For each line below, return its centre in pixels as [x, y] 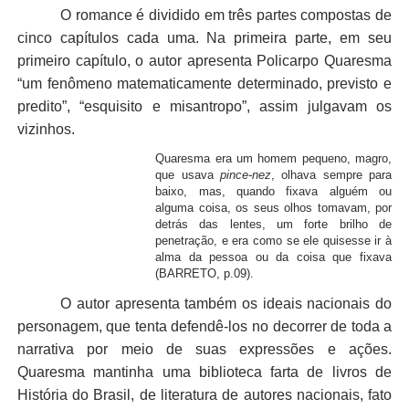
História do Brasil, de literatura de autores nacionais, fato [204, 394]
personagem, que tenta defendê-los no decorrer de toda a [204, 326]
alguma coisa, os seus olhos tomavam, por [274, 208]
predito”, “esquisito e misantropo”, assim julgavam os [204, 107]
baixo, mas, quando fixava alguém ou [274, 192]
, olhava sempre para [331, 175]
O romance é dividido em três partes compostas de [226, 16]
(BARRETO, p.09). [205, 274]
